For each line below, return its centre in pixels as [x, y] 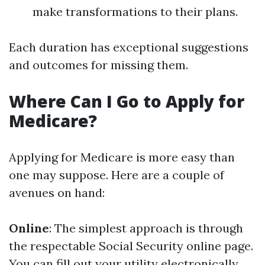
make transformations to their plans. [135, 12]
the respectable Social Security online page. [131, 246]
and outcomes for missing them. [98, 65]
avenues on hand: [57, 193]
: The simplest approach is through [146, 228]
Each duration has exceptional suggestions [129, 47]
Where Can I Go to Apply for [127, 101]
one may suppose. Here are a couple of [117, 175]
